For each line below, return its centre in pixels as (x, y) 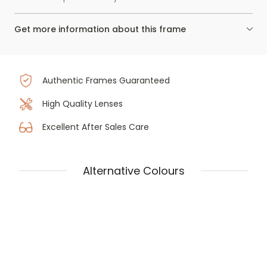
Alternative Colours (133, 170)
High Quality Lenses (82, 103)
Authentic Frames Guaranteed (106, 80)
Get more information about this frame (100, 30)
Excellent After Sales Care (95, 127)
